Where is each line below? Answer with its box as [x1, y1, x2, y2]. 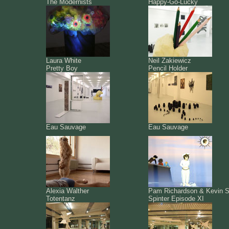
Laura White [46, 57, 81, 64]
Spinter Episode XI [148, 195, 204, 202]
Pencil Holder [148, 64, 188, 72]
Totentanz [46, 195, 75, 202]
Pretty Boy [46, 64, 78, 72]
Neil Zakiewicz [148, 57, 191, 64]
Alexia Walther [46, 187, 89, 195]
